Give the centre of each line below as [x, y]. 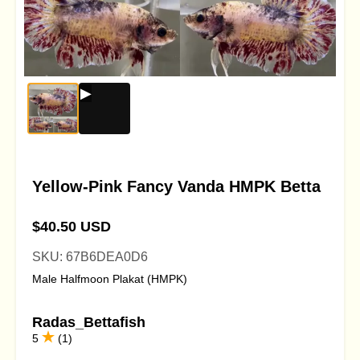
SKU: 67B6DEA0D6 [90, 257]
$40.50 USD [72, 227]
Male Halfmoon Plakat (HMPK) [110, 279]
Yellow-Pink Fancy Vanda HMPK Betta [176, 186]
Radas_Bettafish [89, 322]
